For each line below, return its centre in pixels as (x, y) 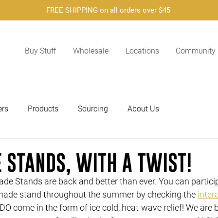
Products (43, 109)
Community (196, 51)
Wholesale (91, 51)
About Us (143, 109)
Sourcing (93, 109)
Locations (142, 51)
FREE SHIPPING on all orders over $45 (109, 10)
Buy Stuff (40, 51)
